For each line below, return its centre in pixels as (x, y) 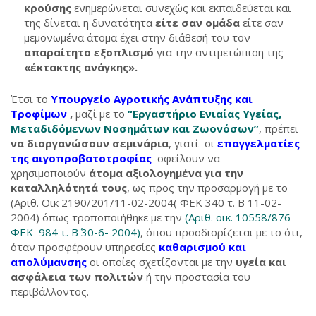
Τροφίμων (39, 114)
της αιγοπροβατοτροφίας (81, 158)
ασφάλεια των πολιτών (77, 276)
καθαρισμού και (202, 247)
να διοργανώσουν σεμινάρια (90, 143)
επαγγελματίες (257, 143)
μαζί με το (102, 114)
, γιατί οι (192, 143)
